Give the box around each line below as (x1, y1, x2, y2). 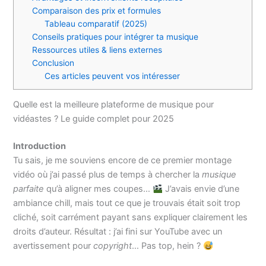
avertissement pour (13, 240, 94, 252)
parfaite (13, 183, 45, 195)
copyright (93, 240, 132, 252)
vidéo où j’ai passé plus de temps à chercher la (13, 169, 202, 180)
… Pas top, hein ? (132, 240, 204, 252)
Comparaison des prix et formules (32, 6, 161, 16)
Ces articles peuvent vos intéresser (45, 71, 180, 81)
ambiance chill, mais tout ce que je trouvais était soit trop (13, 198, 241, 209)
